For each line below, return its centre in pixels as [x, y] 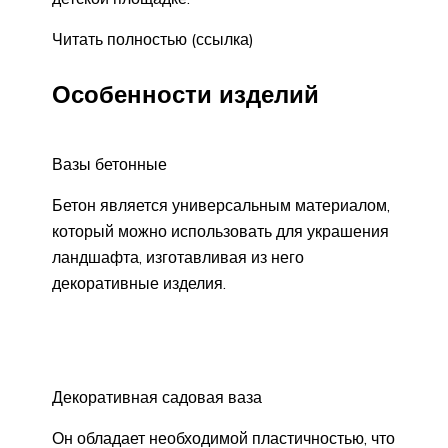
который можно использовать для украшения [220, 231]
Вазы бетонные [109, 164]
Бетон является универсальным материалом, [221, 205]
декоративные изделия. [139, 283]
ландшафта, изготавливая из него [178, 257]
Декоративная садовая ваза [157, 397]
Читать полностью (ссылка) [153, 38]
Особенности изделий [185, 94]
